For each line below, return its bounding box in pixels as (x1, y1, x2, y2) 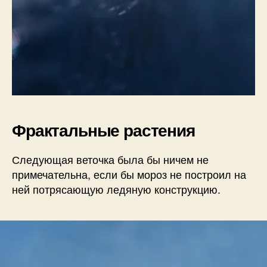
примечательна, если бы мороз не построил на (12, 166, 246, 182)
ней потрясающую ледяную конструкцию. (12, 181, 221, 197)
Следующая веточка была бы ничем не (12, 151, 209, 167)
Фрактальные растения (12, 117, 195, 142)
